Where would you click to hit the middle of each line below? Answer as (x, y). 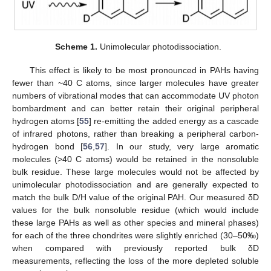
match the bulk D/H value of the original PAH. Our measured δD (135, 197)
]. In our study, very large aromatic (182, 146)
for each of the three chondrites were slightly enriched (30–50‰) (135, 235)
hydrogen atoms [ (46, 121)
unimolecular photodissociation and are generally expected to (135, 184)
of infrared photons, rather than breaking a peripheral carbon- (135, 133)
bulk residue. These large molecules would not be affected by (135, 171)
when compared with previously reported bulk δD (135, 248)
